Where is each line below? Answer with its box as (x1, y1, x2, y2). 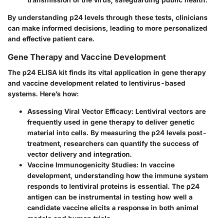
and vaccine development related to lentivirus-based (8, 78, 185, 87)
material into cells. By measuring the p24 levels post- (27, 128, 207, 137)
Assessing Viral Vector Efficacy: (27, 107, 133, 115)
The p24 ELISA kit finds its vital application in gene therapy (8, 68, 206, 76)
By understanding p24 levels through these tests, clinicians (8, 13, 208, 21)
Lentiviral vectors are (133, 107, 206, 115)
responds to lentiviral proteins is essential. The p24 (27, 182, 200, 190)
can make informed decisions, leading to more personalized (8, 23, 207, 32)
